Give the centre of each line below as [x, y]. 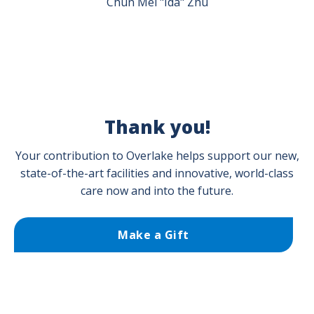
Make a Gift [153, 235]
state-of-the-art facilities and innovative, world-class [157, 173]
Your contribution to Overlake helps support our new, [157, 156]
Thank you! [157, 127]
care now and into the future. [157, 191]
